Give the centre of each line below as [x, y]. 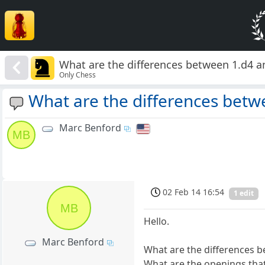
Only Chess [78, 75]
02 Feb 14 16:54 [194, 192]
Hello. [157, 221]
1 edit [244, 193]
